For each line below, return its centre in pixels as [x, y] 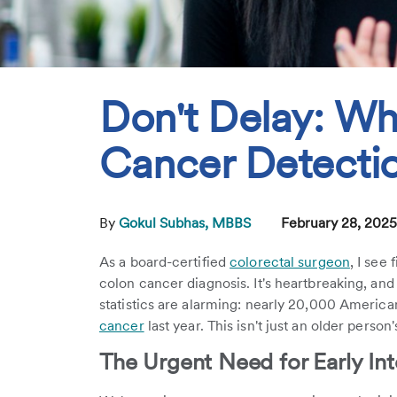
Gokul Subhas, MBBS [187, 223]
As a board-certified [165, 262]
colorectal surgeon [290, 262]
